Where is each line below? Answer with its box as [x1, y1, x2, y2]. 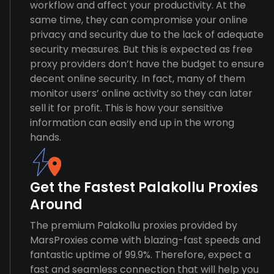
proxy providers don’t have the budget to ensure [30, 57, 264, 71]
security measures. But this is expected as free [30, 42, 253, 56]
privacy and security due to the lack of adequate [30, 28, 264, 42]
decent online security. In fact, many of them [30, 72, 245, 86]
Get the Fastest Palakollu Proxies [30, 178, 258, 197]
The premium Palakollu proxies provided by [30, 218, 237, 232]
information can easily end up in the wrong [30, 116, 234, 130]
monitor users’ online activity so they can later [30, 86, 253, 100]
